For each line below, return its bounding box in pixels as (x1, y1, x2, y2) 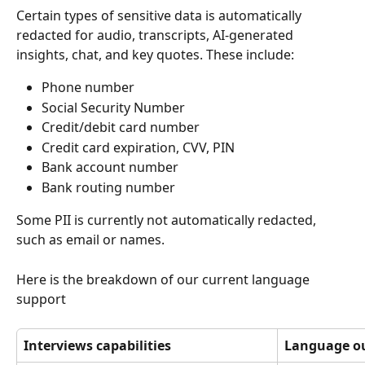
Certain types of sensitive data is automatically (16, 7, 305, 25)
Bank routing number (42, 178, 175, 196)
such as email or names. (16, 231, 165, 249)
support (16, 289, 66, 308)
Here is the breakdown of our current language (16, 270, 313, 288)
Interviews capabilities (24, 336, 171, 354)
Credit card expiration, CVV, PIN (42, 138, 235, 156)
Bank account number (42, 158, 178, 177)
